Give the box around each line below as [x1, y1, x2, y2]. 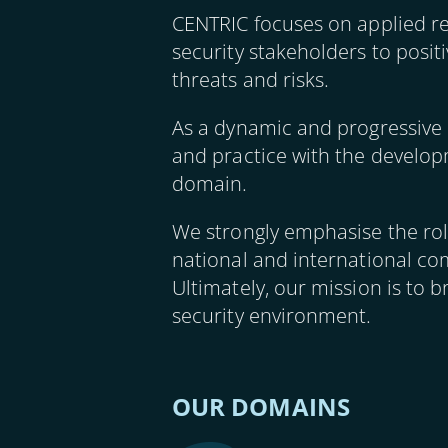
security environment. [172, 302, 377, 329]
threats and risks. [172, 66, 335, 93]
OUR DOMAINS [172, 390, 350, 423]
